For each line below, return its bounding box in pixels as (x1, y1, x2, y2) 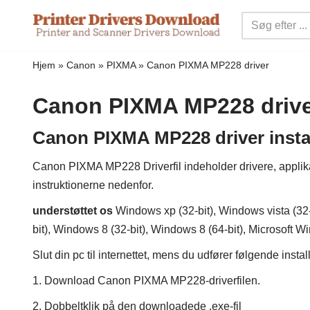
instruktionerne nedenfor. (33, 179, 154, 192)
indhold (10, 70, 47, 82)
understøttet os (33, 205, 113, 217)
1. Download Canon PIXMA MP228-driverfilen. (33, 275, 260, 287)
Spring (10, 33, 43, 44)
